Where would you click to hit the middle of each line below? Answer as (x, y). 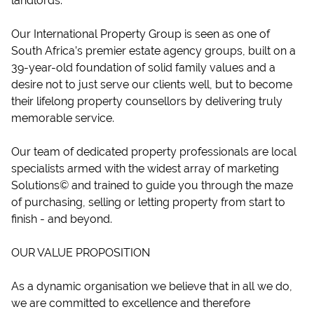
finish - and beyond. (62, 219)
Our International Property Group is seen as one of (141, 34)
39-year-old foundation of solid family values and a (143, 68)
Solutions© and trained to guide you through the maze (152, 185)
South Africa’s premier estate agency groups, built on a (153, 51)
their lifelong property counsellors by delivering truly (147, 101)
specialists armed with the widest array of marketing (145, 169)
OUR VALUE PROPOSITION (81, 253)
